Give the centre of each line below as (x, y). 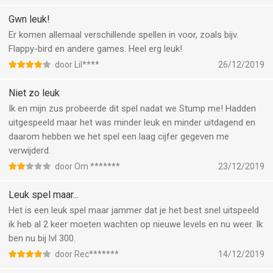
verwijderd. (30, 151)
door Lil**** (77, 65)
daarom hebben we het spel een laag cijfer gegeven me (119, 136)
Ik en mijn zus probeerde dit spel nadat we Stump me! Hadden (132, 108)
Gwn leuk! (29, 19)
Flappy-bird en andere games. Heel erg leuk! (95, 49)
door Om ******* (87, 166)
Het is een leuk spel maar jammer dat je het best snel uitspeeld (134, 210)
